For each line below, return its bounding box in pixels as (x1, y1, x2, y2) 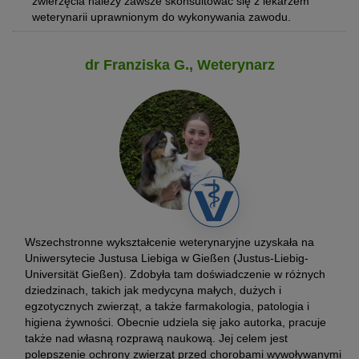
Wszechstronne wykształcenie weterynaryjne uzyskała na (25, 235, 314, 248)
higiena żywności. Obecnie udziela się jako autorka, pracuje (25, 315, 326, 329)
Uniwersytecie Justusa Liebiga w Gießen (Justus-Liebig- (25, 251, 309, 264)
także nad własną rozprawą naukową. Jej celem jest (25, 331, 288, 345)
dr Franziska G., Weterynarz (84, 56, 275, 73)
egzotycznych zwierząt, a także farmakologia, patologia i (25, 299, 309, 313)
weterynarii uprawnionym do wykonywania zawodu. (32, 10, 291, 23)
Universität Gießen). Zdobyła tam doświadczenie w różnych (25, 267, 325, 280)
